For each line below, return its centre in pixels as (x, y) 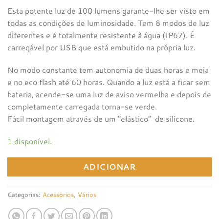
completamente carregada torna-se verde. (82, 107)
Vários (87, 194)
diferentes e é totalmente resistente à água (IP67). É (101, 35)
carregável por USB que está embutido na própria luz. (101, 47)
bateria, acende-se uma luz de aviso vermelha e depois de (109, 94)
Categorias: (25, 194)
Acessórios (58, 194)
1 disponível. (30, 141)
